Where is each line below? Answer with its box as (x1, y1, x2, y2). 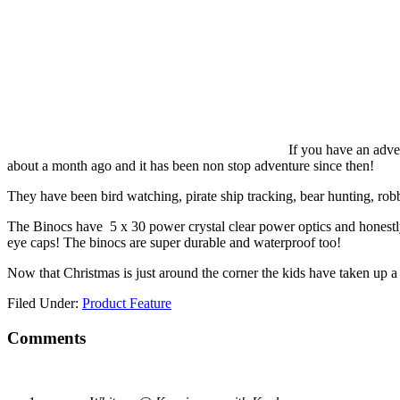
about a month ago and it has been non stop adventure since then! (7, 157, 374, 173)
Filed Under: (7, 295, 82, 311)
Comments (7, 328, 86, 347)
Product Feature (82, 295, 171, 311)
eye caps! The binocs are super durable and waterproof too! (7, 234, 341, 250)
